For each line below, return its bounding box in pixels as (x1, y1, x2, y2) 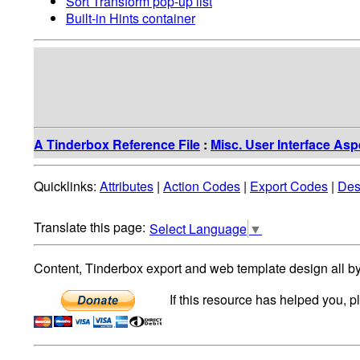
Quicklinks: (34, 177, 100, 196)
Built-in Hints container (66, 8, 195, 27)
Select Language (149, 219, 247, 239)
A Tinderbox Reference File (34, 134, 200, 153)
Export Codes (250, 177, 328, 196)
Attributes (100, 177, 153, 196)
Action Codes (163, 177, 240, 196)
